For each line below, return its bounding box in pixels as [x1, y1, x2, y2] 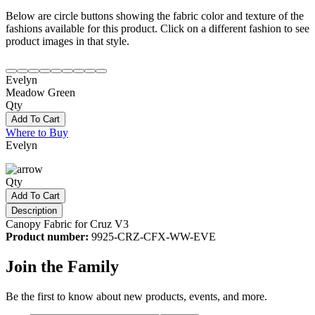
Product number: [6, 230, 91, 243]
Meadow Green [6, 86, 75, 98]
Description [11, 205, 57, 216]
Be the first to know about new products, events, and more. [6, 290, 267, 302]
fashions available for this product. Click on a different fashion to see [6, 22, 309, 34]
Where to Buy [6, 126, 68, 139]
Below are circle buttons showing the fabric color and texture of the [6, 9, 304, 22]
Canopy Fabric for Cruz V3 [6, 217, 129, 230]
